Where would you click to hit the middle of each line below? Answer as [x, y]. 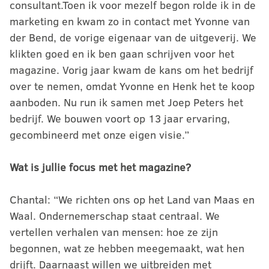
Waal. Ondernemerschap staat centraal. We [115, 216]
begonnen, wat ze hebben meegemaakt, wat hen [127, 248]
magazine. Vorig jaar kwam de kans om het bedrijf [131, 70]
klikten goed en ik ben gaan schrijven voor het [122, 53]
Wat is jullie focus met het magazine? [100, 167]
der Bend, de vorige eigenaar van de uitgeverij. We [133, 37]
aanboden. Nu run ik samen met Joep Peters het [126, 102]
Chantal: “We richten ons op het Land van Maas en [132, 199]
